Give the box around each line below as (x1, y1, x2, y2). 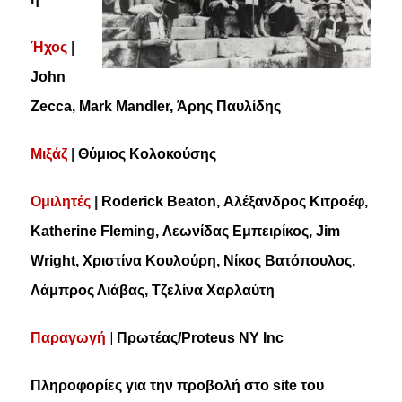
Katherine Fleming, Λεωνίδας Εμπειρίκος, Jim (30, 223, 340, 239)
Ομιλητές (30, 193, 94, 209)
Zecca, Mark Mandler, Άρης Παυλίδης (30, 98, 281, 114)
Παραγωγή (30, 329, 106, 345)
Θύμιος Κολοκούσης (77, 145, 216, 162)
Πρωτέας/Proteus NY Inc (116, 329, 284, 345)
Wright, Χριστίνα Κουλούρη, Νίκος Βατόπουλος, (30, 252, 355, 268)
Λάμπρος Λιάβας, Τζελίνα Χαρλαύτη (30, 282, 275, 298)
